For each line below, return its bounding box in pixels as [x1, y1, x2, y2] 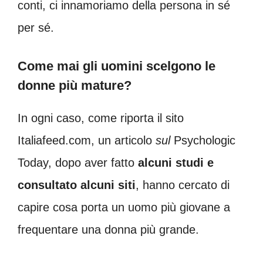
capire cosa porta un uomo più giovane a [18, 201, 230, 214]
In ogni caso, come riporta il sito [18, 112, 184, 124]
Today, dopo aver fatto [18, 156, 138, 169]
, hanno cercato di [136, 178, 230, 191]
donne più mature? [18, 78, 131, 93]
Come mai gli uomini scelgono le [18, 59, 215, 73]
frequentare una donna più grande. [18, 223, 199, 236]
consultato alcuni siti [18, 178, 136, 191]
